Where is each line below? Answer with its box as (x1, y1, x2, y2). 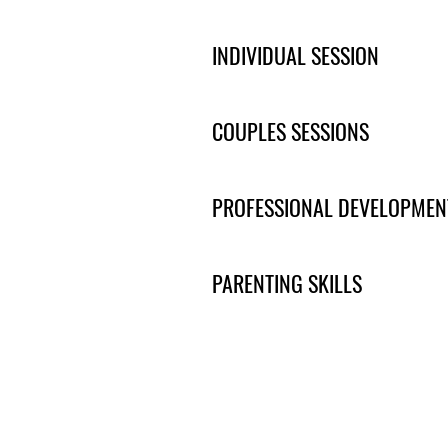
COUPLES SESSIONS (212, 115, 369, 147)
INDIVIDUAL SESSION (212, 39, 379, 71)
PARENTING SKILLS (212, 267, 362, 299)
